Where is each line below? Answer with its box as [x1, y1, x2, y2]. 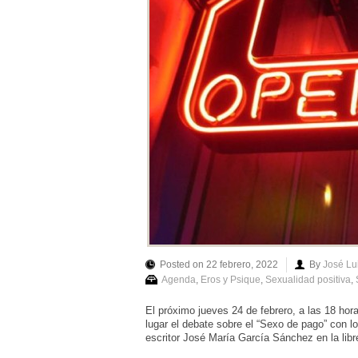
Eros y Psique [201, 273, 261, 285]
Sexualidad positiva [265, 273, 351, 285]
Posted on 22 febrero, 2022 [160, 258, 278, 270]
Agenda [161, 273, 196, 285]
